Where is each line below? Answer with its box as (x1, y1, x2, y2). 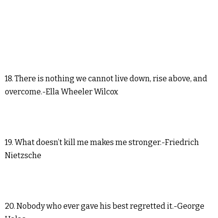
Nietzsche (5, 151, 41, 161)
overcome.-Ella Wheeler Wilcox (5, 87, 118, 97)
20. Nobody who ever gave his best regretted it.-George (5, 201, 204, 211)
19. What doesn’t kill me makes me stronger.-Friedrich (5, 138, 199, 147)
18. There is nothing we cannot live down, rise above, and (5, 74, 207, 84)
